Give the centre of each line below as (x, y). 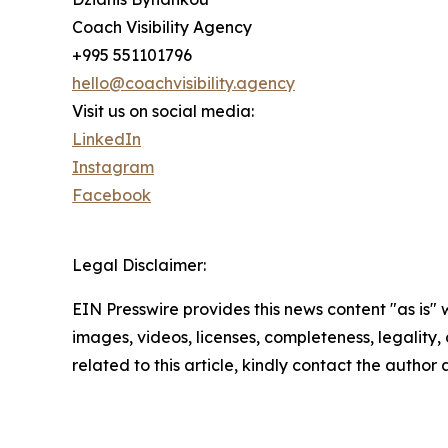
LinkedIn (106, 139)
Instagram (113, 167)
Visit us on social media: (163, 111)
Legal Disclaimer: (139, 265)
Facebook (111, 195)
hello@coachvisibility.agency (183, 83)
